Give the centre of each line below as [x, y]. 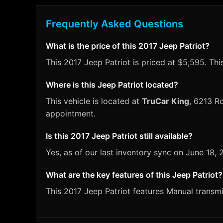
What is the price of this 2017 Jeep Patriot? [128, 46]
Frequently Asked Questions [114, 24]
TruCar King [166, 101]
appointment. [71, 113]
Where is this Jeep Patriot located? [112, 85]
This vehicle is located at [94, 101]
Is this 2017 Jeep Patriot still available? [119, 136]
